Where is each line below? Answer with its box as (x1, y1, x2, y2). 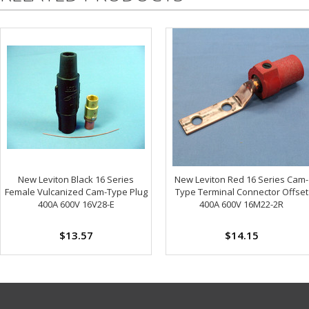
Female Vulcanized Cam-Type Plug (4, 185, 148, 198)
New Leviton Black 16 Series (18, 172, 134, 186)
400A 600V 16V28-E (37, 197, 114, 210)
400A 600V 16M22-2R (199, 197, 283, 210)
